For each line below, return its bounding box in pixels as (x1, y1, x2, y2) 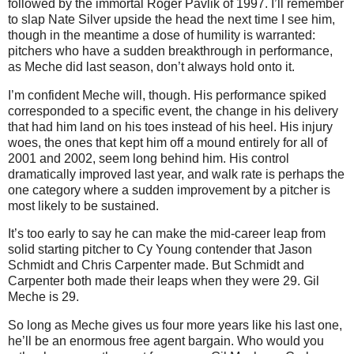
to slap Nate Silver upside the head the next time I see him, (8, 12, 335, 26)
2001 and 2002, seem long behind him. (8, 151, 226, 165)
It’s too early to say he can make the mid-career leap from (8, 227, 326, 241)
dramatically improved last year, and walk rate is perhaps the (8, 167, 345, 181)
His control (229, 151, 289, 165)
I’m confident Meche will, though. (8, 88, 190, 102)
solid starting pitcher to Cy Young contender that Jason (8, 243, 312, 257)
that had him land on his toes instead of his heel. (8, 119, 277, 134)
